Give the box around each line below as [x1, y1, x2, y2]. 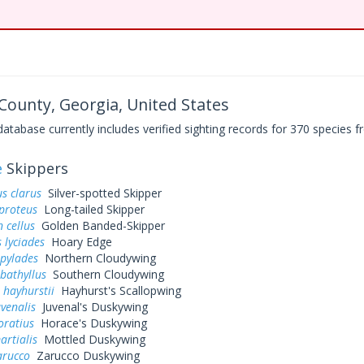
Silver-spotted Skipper [41, 185, 162, 201]
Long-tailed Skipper [37, 201, 145, 217]
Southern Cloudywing [45, 266, 164, 282]
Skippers [2, 158, 68, 178]
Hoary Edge [44, 234, 112, 249]
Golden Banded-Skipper [34, 218, 165, 233]
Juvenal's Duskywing [35, 299, 148, 314]
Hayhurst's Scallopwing [54, 283, 181, 298]
